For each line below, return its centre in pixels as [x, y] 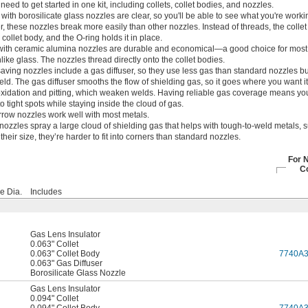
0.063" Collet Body [65, 254]
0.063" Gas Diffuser [66, 264]
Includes [46, 192]
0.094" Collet [54, 299]
